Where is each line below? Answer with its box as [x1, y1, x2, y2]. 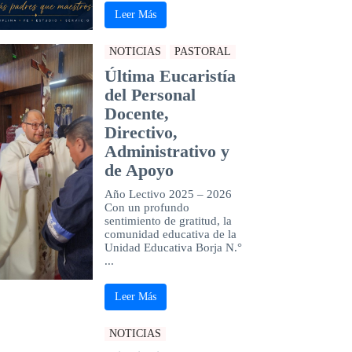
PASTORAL [174, 45, 231, 57]
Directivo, [104, 122, 178, 142]
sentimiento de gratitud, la [104, 214, 232, 227]
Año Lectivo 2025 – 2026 [104, 187, 232, 200]
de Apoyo [104, 159, 174, 180]
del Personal [104, 84, 196, 104]
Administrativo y [104, 141, 229, 161]
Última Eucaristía [104, 65, 236, 86]
